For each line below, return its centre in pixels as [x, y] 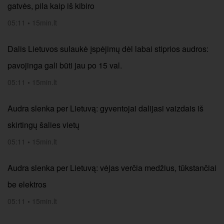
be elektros [27, 184]
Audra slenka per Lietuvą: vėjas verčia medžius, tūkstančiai [112, 168]
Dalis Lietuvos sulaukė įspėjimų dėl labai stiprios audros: [108, 49]
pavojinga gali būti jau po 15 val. [65, 65]
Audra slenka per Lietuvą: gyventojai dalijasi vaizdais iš [105, 108]
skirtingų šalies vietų [43, 125]
